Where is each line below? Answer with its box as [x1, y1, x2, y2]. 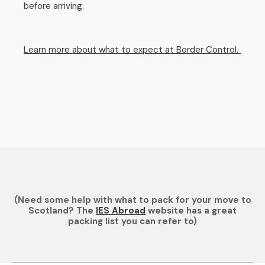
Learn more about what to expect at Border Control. [24, 44, 241, 56]
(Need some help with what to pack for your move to [14, 194, 251, 206]
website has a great [146, 205, 237, 216]
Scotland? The [28, 205, 96, 216]
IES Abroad [96, 205, 146, 216]
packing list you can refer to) [68, 215, 197, 227]
